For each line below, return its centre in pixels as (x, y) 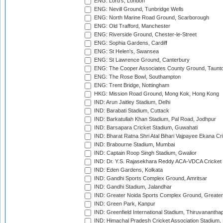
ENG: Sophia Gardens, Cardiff (130, 43)
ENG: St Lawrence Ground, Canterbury (141, 60)
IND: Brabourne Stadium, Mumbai (134, 145)
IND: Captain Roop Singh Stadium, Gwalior (145, 153)
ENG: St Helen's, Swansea (126, 52)
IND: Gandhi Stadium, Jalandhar (132, 187)
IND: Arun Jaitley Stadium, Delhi (131, 102)
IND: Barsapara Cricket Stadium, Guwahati (145, 128)
